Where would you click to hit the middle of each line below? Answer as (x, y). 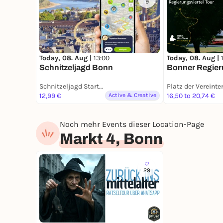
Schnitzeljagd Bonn (76, 68)
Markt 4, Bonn (111, 139)
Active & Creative (132, 95)
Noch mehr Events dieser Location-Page (132, 124)
